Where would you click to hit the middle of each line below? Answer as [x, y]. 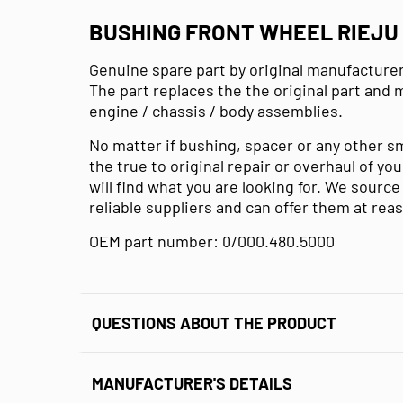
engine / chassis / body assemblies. [216, 110]
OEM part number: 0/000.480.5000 [212, 241]
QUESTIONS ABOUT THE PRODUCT [214, 322]
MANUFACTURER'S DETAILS [192, 384]
